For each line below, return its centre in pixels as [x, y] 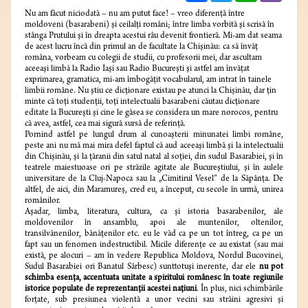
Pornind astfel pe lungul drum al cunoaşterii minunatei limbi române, [154, 135]
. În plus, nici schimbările [240, 289]
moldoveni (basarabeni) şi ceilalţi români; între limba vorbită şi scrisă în [150, 25]
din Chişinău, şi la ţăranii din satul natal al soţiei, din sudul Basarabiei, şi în [154, 157]
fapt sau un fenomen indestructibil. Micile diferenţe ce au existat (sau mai [154, 245]
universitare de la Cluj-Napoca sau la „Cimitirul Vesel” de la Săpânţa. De [154, 179]
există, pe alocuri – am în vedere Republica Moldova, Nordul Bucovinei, [154, 256]
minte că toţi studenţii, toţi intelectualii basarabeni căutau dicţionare [142, 102]
